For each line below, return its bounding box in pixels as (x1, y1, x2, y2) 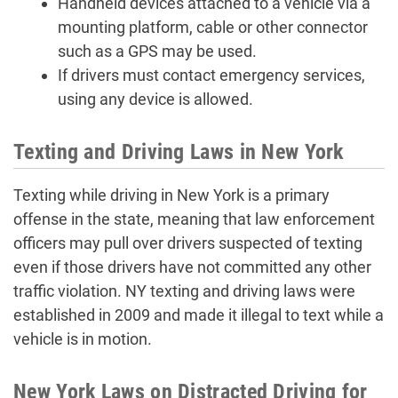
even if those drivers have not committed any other (13, 258, 371, 276)
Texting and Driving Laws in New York (13, 139, 344, 164)
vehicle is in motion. (13, 330, 152, 348)
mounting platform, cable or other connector (58, 18, 368, 36)
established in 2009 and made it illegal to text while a (13, 306, 384, 324)
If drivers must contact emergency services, (58, 66, 365, 84)
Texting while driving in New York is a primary (13, 186, 330, 204)
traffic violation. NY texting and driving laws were (13, 282, 355, 300)
